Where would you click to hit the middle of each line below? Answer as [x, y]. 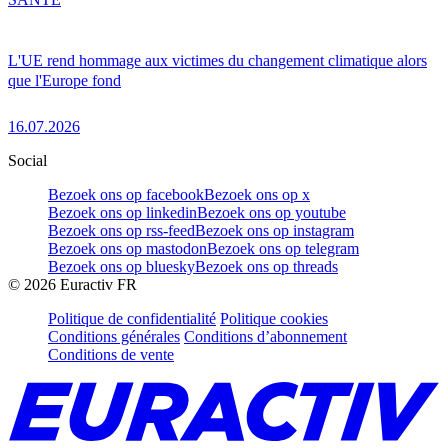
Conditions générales [114, 336]
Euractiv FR [96, 284]
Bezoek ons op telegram [283, 248]
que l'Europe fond [64, 80]
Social [27, 160]
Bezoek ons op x [257, 194]
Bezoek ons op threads [266, 266]
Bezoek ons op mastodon [127, 248]
